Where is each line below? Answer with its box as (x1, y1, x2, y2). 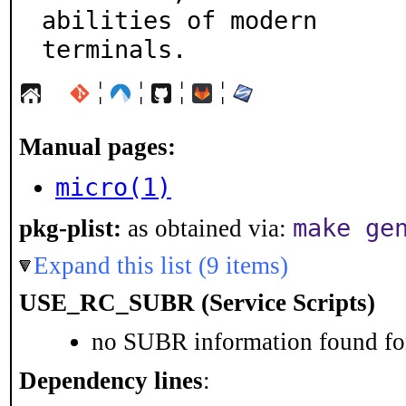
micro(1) (55, 172, 171, 201)
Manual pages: (19, 133, 176, 160)
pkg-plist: (19, 215, 121, 242)
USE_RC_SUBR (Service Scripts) (19, 289, 375, 316)
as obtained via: (121, 215, 293, 242)
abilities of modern (42, 5, 317, 34)
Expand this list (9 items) (34, 252, 288, 279)
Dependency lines (19, 367, 203, 394)
